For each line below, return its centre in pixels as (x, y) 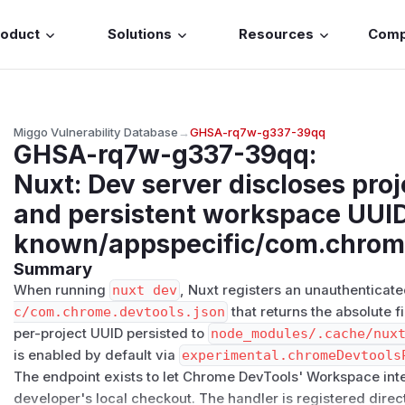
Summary (53, 268)
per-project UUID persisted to (111, 333)
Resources (277, 35)
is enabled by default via (97, 355)
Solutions (139, 35)
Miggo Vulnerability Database (96, 132)
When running (62, 290)
